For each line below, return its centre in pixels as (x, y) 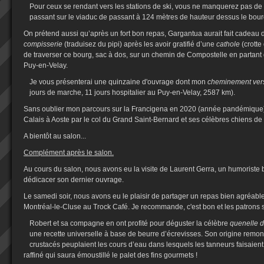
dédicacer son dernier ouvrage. (75, 180)
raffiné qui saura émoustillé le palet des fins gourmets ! (110, 255)
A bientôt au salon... (55, 136)
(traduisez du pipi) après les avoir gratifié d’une (140, 44)
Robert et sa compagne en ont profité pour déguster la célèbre (130, 223)
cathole (229, 44)
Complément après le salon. (69, 153)
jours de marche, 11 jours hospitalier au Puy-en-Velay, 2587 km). (132, 93)
